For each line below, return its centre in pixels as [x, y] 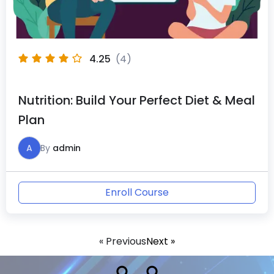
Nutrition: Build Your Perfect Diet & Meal [137, 100]
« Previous [123, 241]
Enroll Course [137, 192]
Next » [161, 241]
